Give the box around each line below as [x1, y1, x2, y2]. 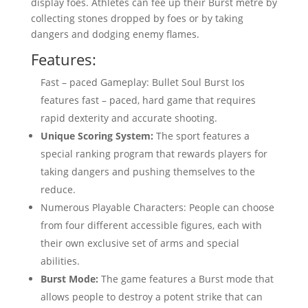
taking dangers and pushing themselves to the [40, 164, 255, 178]
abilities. [40, 254, 80, 267]
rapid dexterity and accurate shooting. [40, 111, 217, 124]
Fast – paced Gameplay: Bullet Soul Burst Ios [40, 75, 245, 89]
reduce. [40, 182, 76, 196]
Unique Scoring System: [40, 129, 153, 142]
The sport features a [153, 129, 250, 142]
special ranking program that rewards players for [40, 146, 267, 160]
